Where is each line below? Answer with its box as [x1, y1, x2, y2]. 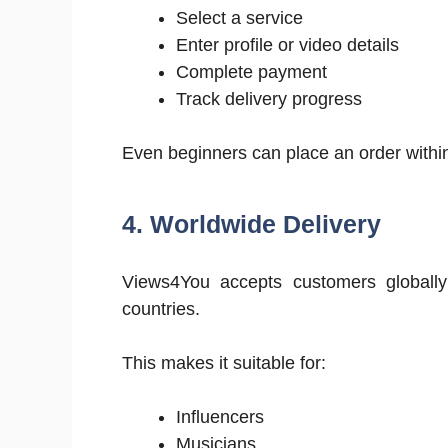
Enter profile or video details [176, 34, 399, 55]
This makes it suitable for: [122, 352, 326, 373]
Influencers [176, 406, 264, 427]
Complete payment [176, 61, 327, 82]
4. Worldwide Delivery [122, 209, 381, 238]
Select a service [176, 7, 303, 28]
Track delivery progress [176, 88, 362, 109]
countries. [122, 298, 200, 319]
